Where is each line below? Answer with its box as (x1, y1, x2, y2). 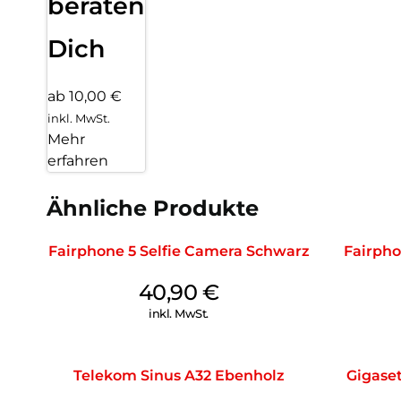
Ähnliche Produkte (47, 195, 259, 222)
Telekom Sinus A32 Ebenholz (73, 367, 285, 385)
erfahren (47, 151, 108, 169)
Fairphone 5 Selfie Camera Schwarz (47, 243, 310, 260)
